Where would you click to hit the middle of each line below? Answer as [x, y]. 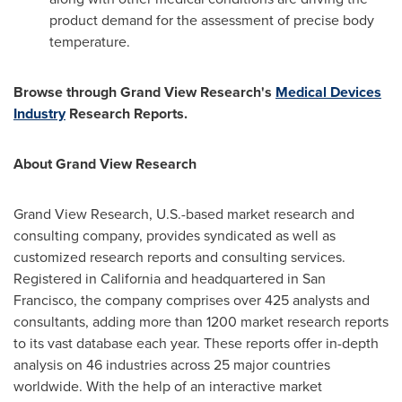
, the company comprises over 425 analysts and [222, 300]
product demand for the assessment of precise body [212, 20]
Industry [39, 114]
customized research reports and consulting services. [179, 257]
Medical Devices [328, 92]
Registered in [57, 279]
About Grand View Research [105, 164]
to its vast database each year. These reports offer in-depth [196, 343]
